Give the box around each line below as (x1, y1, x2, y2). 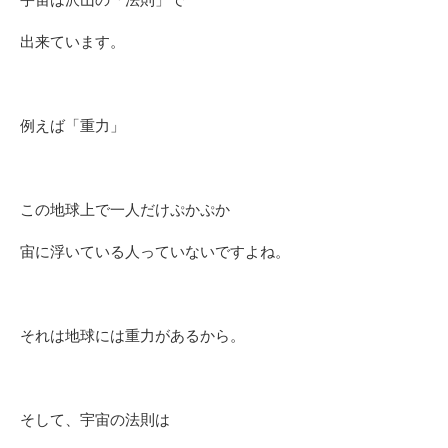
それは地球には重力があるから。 (20, 327, 245, 345)
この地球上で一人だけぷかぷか (20, 201, 230, 219)
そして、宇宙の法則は (20, 411, 170, 429)
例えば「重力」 (20, 117, 125, 135)
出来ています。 (20, 33, 125, 51)
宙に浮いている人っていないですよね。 (20, 243, 290, 261)
